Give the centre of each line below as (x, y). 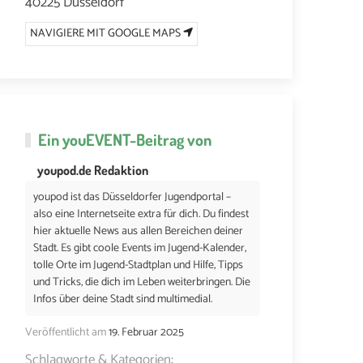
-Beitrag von (171, 139)
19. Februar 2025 (146, 332)
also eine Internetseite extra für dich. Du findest (141, 214)
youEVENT (96, 139)
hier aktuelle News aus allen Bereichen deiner (138, 231)
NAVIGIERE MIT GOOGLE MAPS (107, 33)
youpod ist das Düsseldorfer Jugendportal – (132, 197)
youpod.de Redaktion (93, 170)
